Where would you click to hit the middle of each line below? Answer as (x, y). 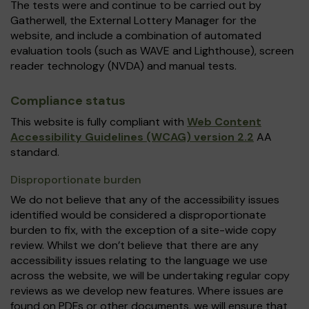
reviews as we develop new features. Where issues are (147, 291)
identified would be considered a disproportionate (138, 215)
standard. (35, 152)
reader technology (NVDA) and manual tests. (123, 66)
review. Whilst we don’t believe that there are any (134, 245)
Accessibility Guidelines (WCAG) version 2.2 (132, 137)
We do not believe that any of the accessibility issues (145, 200)
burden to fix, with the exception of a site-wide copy (143, 230)
